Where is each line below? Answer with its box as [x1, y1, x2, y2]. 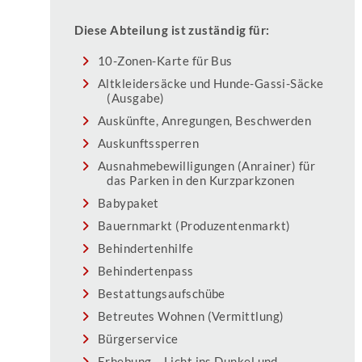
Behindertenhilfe [97, 241, 194, 256]
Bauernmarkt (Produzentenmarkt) [97, 218, 291, 234]
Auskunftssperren [97, 136, 200, 151]
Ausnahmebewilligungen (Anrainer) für [97, 158, 316, 174]
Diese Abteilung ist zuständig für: [74, 23, 270, 37]
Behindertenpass [97, 263, 194, 279]
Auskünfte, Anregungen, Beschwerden [97, 113, 312, 128]
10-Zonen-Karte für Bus [97, 53, 233, 69]
